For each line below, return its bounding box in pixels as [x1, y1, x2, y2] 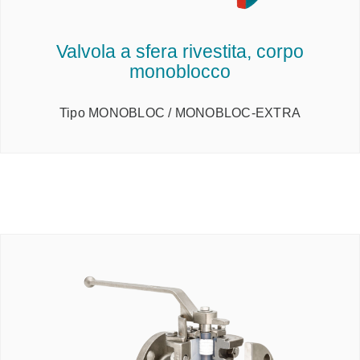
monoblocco [129, 60, 231, 82]
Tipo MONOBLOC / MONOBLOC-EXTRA [59, 106, 301, 121]
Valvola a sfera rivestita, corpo [56, 40, 304, 62]
